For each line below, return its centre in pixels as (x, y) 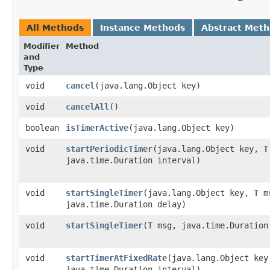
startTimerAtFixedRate (116, 258)
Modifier (42, 46)
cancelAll (87, 106)
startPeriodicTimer (109, 149)
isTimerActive (97, 127)
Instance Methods (143, 27)
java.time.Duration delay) (126, 204)
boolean (42, 127)
